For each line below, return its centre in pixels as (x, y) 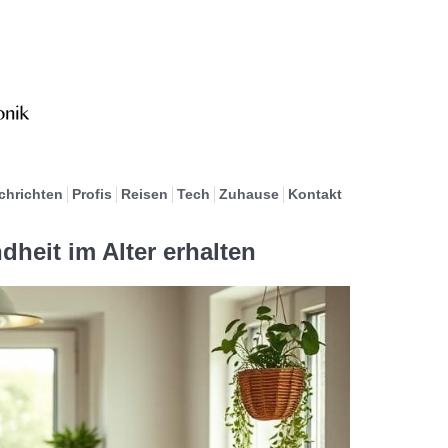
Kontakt (314, 194)
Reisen (144, 194)
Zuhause (248, 194)
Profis (91, 194)
